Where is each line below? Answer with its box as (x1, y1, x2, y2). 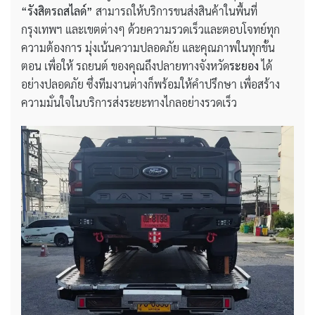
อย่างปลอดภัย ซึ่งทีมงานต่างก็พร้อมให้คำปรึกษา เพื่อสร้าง (21, 76, 280, 91)
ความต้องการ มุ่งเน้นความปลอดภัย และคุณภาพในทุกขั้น (21, 39, 275, 55)
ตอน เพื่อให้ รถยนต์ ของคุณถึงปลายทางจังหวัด (21, 58, 229, 73)
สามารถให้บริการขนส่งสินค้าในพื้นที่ (96, 3, 257, 18)
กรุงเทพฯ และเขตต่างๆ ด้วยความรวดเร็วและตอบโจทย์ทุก (21, 21, 280, 37)
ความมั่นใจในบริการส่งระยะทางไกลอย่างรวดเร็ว (21, 94, 237, 110)
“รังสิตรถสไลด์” (21, 3, 96, 18)
